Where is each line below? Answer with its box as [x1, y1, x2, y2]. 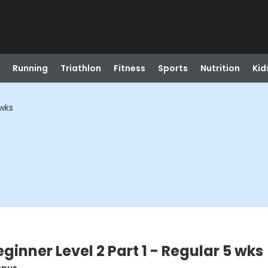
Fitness [113, 62, 145, 74]
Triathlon [60, 62, 101, 74]
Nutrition [200, 62, 240, 74]
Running [12, 62, 48, 74]
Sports [157, 62, 188, 74]
